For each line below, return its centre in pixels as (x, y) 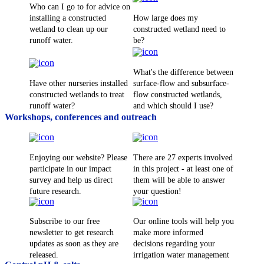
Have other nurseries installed (79, 83)
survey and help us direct (71, 180)
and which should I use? (173, 105)
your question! (157, 191)
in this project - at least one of (183, 169)
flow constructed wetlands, (178, 94)
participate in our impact (70, 169)
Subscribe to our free (65, 222)
